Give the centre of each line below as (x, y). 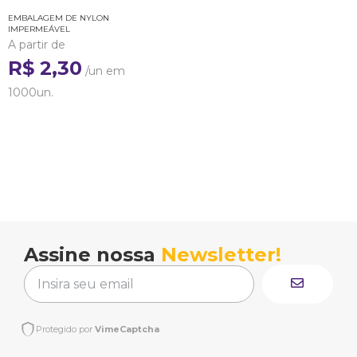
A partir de (37, 45)
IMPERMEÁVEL (39, 29)
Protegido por (65, 329)
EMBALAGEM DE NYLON (59, 18)
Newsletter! (221, 255)
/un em (104, 71)
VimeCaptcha (127, 329)
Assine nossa (92, 255)
